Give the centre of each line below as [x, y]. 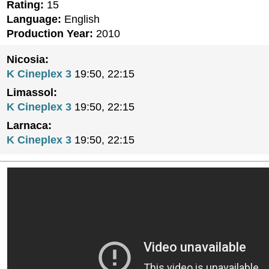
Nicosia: [28, 59]
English [80, 19]
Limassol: [32, 92]
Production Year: [50, 34]
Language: [34, 19]
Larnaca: [29, 125]
